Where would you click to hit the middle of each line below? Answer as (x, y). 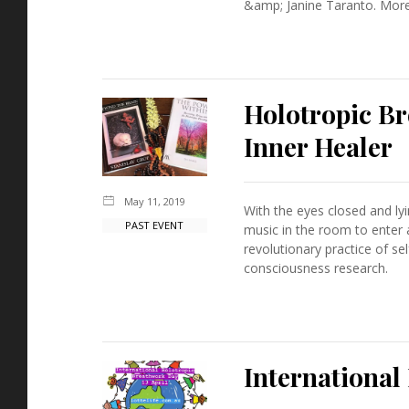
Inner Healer (318, 146)
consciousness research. (315, 267)
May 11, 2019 (155, 201)
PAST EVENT (155, 225)
